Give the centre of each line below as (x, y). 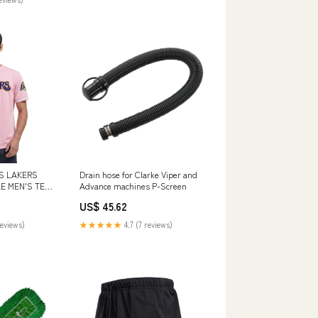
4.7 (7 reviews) (147, 225)
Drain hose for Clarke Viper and (138, 175)
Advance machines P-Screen (133, 186)
